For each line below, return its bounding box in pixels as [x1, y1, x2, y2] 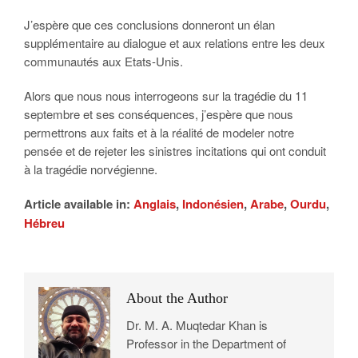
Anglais [133, 195, 176, 213]
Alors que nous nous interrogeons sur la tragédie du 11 [24, 87, 308, 104]
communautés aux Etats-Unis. [24, 53, 183, 70]
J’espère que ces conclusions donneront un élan [24, 16, 275, 33]
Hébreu [24, 214, 65, 232]
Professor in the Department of [126, 335, 286, 352]
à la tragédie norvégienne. [24, 161, 157, 177]
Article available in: [24, 195, 133, 213]
